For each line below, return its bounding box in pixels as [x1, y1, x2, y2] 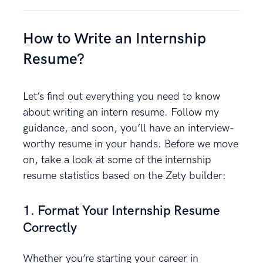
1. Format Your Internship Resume [23, 203, 220, 219]
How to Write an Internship [23, 29, 206, 48]
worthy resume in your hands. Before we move [23, 137, 238, 150]
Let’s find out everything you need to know [23, 90, 220, 103]
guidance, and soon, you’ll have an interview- [23, 122, 234, 134]
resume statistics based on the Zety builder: [23, 169, 226, 182]
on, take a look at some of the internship [23, 153, 211, 166]
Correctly [23, 220, 77, 236]
